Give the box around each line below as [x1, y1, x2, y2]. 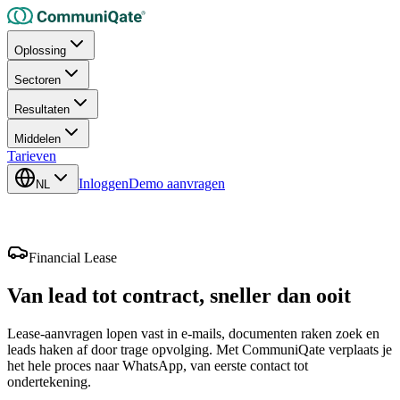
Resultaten [14, 103, 70, 117]
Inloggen [79, 176, 129, 192]
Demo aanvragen [129, 176, 225, 192]
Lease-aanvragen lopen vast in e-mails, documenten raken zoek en [7, 326, 379, 342]
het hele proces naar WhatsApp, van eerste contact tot [7, 358, 308, 374]
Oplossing [14, 44, 66, 58]
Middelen [14, 132, 61, 146]
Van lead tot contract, [7, 284, 204, 308]
